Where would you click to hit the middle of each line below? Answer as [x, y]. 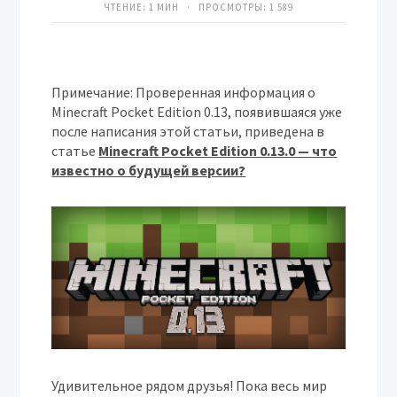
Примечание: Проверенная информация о [184, 92]
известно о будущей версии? [149, 170]
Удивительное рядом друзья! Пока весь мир [190, 386]
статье [75, 151]
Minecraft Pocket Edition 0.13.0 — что [218, 151]
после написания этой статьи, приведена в [188, 131]
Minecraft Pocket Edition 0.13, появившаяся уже [197, 112]
